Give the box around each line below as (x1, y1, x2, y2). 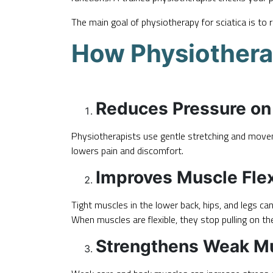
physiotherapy (141, 14, 199, 29)
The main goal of (71, 14, 141, 29)
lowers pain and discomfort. (71, 143, 183, 158)
